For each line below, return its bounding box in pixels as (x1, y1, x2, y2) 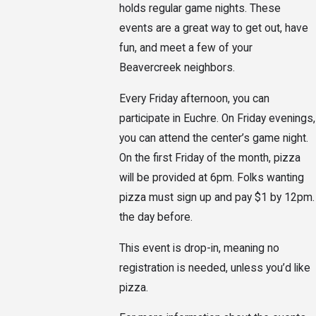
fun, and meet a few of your (119, 42, 253, 55)
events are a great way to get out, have (119, 22, 309, 35)
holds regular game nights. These (119, 2, 281, 16)
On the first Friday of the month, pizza (119, 152, 301, 164)
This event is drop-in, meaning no (119, 241, 280, 255)
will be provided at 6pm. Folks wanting (119, 171, 305, 184)
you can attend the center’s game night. (119, 132, 309, 145)
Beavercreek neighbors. (119, 61, 236, 75)
